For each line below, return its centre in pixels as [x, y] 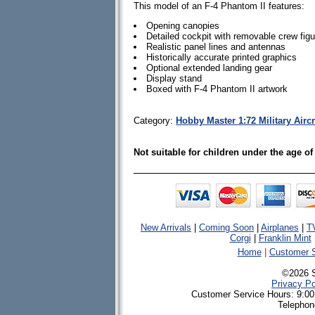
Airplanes [280, 227]
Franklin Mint [285, 238]
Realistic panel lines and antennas [216, 47]
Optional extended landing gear [209, 68]
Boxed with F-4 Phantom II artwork [217, 89]
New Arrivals [166, 227]
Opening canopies [183, 26]
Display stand [174, 78]
